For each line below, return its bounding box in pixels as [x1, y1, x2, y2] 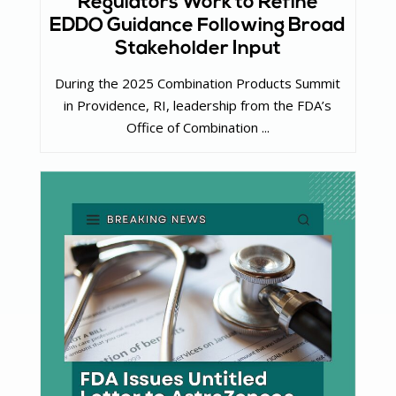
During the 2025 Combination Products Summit [55, 73, 341, 92]
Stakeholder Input [114, 39, 281, 60]
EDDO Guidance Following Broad [49, 16, 346, 37]
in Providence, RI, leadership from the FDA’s [64, 95, 332, 114]
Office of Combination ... [126, 118, 270, 136]
